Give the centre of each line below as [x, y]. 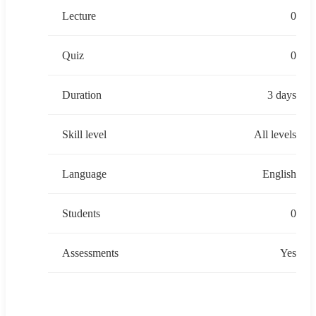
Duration [82, 95]
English [279, 174]
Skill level [84, 134]
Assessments [90, 253]
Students [81, 213]
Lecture [79, 16]
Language [84, 174]
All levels [275, 134]
